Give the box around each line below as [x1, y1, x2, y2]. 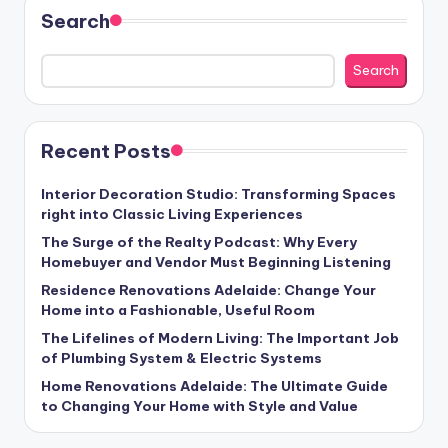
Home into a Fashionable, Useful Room [41, 300, 315, 319]
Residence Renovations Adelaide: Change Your [41, 280, 376, 299]
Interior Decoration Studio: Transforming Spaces [41, 184, 396, 203]
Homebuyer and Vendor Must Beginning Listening [41, 252, 391, 271]
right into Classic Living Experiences [41, 204, 303, 223]
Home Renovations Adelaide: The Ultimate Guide [41, 376, 388, 395]
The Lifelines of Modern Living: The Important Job [41, 328, 399, 347]
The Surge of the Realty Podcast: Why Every [41, 232, 357, 251]
